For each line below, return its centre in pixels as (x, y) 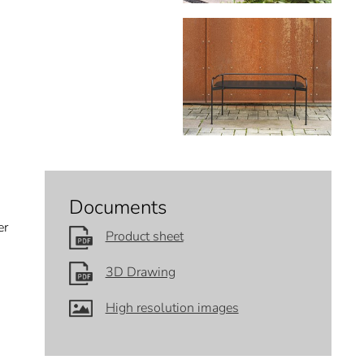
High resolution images (172, 308)
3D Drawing (140, 273)
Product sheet (144, 237)
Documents (117, 207)
